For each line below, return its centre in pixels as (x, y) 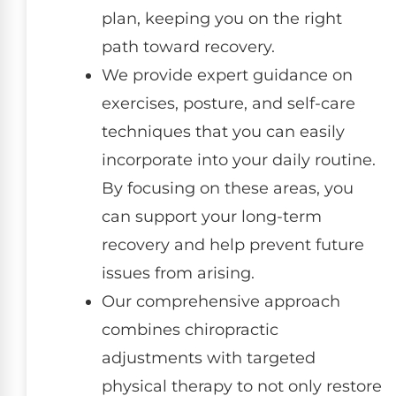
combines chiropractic (190, 329)
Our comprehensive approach (221, 301)
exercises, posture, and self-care (228, 103)
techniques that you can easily (223, 131)
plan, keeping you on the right (222, 18)
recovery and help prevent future (233, 244)
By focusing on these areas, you (228, 188)
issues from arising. (178, 273)
